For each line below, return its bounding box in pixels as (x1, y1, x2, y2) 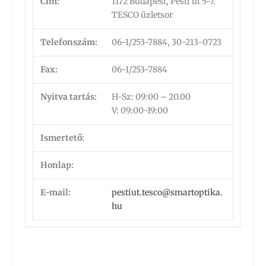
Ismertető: (40, 132, 85, 143)
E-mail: (40, 187, 71, 198)
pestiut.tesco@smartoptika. (112, 187, 223, 198)
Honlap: (40, 160, 74, 170)
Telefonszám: (40, 37, 98, 47)
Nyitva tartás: (40, 91, 97, 102)
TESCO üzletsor (112, 9, 173, 20)
